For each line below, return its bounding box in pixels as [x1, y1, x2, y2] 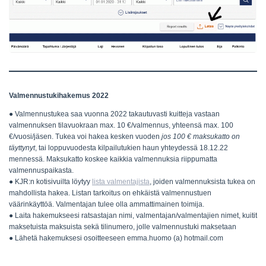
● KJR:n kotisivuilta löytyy [9, 177, 92, 186]
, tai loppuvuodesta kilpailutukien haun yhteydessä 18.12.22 [35, 143, 228, 152]
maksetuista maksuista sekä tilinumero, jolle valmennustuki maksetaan [9, 222, 236, 231]
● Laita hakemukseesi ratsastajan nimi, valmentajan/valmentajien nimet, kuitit [9, 211, 257, 220]
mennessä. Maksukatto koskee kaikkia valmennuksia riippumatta [9, 154, 217, 163]
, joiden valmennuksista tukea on [150, 177, 255, 186]
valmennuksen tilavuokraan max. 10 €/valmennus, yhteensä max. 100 [9, 121, 233, 129]
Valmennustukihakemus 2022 [9, 91, 109, 100]
